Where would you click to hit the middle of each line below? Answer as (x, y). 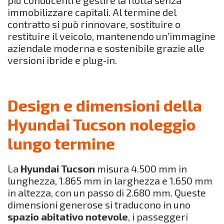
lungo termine (61, 143)
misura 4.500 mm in (141, 168)
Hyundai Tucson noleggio (101, 124)
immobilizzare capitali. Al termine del (92, 12)
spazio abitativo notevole (68, 216)
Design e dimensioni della (105, 105)
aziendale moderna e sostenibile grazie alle (106, 48)
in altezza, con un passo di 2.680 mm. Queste (107, 192)
